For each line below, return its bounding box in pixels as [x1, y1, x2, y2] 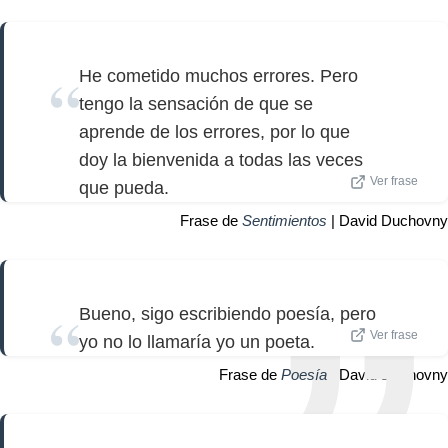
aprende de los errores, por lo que [79, 121, 350, 142]
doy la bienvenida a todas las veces [79, 149, 363, 170]
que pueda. [79, 177, 169, 198]
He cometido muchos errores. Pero [79, 65, 358, 86]
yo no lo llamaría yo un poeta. [79, 331, 315, 352]
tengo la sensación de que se [79, 93, 313, 114]
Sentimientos [242, 211, 327, 229]
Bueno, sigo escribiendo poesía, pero [79, 303, 376, 324]
